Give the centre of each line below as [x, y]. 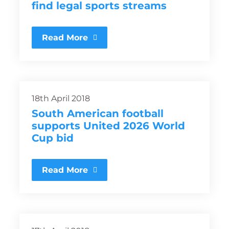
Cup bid [53, 138]
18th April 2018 [61, 98]
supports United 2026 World [108, 126]
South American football [98, 113]
